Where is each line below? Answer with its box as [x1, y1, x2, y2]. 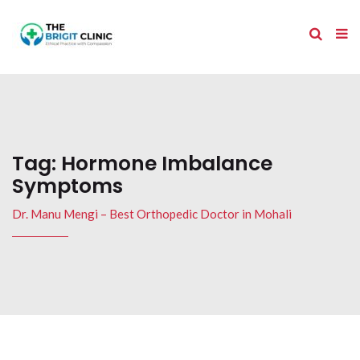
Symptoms [12, 172, 123, 200]
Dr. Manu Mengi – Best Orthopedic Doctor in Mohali [12, 206, 292, 221]
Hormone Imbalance [61, 149, 272, 178]
